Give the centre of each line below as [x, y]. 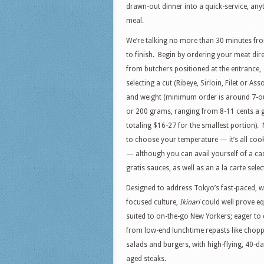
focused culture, [153, 202]
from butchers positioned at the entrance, [194, 69]
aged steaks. [146, 259]
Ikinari [190, 202]
